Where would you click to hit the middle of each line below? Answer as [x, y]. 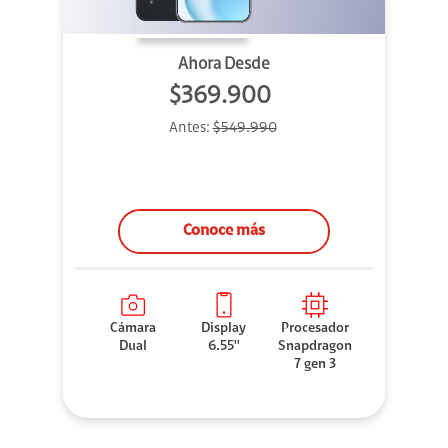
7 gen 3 [315, 365]
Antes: [190, 129]
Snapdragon [315, 347]
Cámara [132, 329]
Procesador [315, 329]
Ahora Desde [224, 65]
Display [224, 329]
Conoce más [224, 231]
